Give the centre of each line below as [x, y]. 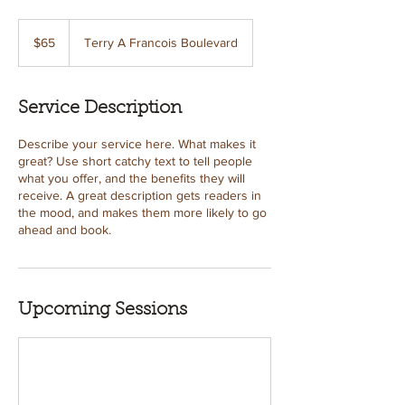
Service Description [100, 108]
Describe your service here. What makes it [137, 144]
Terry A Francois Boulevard [161, 42]
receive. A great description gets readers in [140, 195]
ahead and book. [65, 230]
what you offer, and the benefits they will [132, 178]
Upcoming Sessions [103, 310]
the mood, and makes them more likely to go [142, 212]
